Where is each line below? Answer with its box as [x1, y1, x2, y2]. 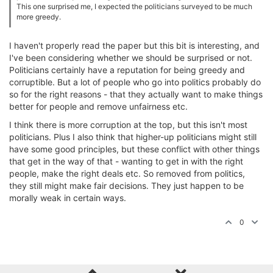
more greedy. [16, 12, 61, 21]
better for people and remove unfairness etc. [9, 101, 188, 112]
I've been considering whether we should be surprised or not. [9, 52, 252, 63]
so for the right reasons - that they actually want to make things [9, 89, 263, 99]
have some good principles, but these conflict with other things [9, 144, 260, 154]
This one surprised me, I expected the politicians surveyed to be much [16, 2, 252, 11]
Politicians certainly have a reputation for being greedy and [9, 65, 245, 75]
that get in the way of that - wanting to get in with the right [9, 156, 243, 166]
